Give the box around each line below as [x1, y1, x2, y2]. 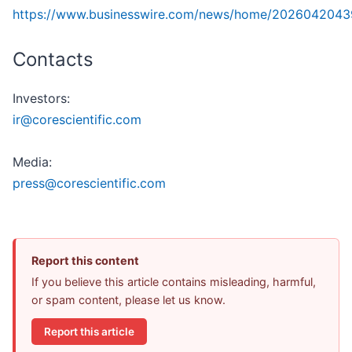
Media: [13, 154, 52, 170]
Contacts [13, 48, 93, 71]
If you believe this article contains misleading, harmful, [31, 275, 316, 289]
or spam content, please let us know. [31, 293, 225, 307]
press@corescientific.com [13, 175, 166, 192]
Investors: [13, 90, 70, 107]
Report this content [31, 254, 139, 268]
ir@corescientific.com [13, 112, 141, 128]
